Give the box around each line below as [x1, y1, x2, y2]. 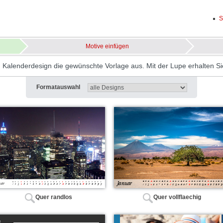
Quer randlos [35, 194, 72, 201]
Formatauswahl [36, 84, 80, 91]
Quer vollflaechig [153, 194, 201, 201]
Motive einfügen [86, 43, 129, 50]
